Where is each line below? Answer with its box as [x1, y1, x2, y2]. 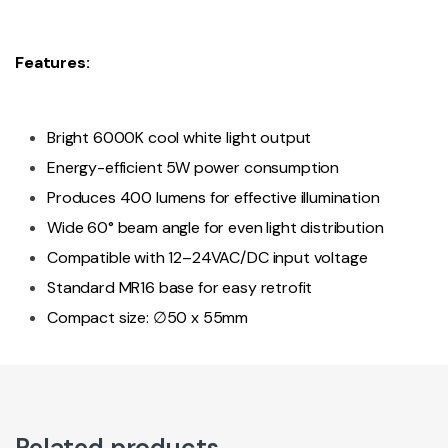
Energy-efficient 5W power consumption [47, 157, 340, 179]
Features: [15, 51, 90, 73]
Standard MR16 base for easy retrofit [47, 277, 313, 299]
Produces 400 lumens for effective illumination [47, 187, 380, 209]
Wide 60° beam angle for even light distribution [47, 217, 384, 239]
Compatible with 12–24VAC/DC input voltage [47, 247, 368, 269]
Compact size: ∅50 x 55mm [47, 307, 249, 329]
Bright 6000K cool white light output [47, 127, 312, 149]
